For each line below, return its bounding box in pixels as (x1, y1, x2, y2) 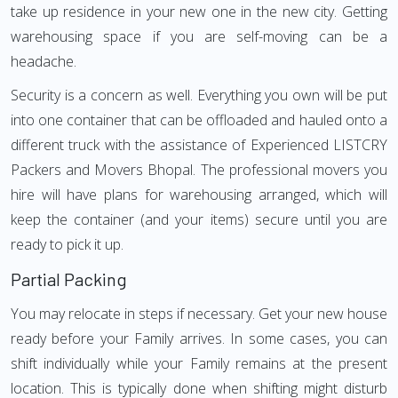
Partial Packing (11, 268, 127, 290)
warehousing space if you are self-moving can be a (11, 27, 387, 46)
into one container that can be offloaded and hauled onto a (11, 110, 387, 130)
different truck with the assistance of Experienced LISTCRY (11, 135, 387, 155)
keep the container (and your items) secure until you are (11, 210, 387, 229)
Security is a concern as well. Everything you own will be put (11, 85, 387, 105)
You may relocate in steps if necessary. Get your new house (11, 304, 387, 323)
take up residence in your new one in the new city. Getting (11, 2, 387, 21)
